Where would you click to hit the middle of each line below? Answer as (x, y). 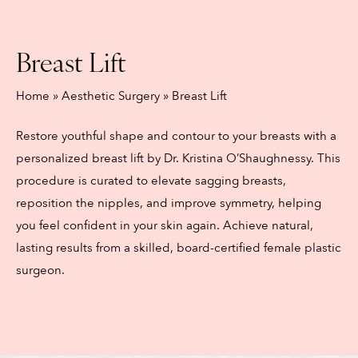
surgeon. (40, 270)
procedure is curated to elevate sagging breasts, (151, 181)
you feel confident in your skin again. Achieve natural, (164, 226)
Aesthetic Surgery (110, 95)
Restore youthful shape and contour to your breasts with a (176, 136)
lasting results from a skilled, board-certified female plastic (178, 248)
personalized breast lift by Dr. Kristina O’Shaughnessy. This (178, 159)
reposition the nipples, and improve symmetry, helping (168, 203)
